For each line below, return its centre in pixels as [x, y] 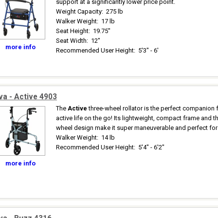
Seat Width [71, 41]
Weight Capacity [79, 11]
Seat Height [72, 31]
